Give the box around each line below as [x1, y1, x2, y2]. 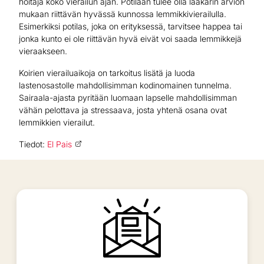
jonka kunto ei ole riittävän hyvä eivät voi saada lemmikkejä [19, 33, 242, 44]
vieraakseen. [19, 45, 67, 56]
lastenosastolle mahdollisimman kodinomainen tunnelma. [19, 80, 232, 90]
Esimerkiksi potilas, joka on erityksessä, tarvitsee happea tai [19, 21, 242, 31]
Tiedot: [19, 138, 47, 149]
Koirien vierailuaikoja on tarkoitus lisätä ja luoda [19, 67, 195, 78]
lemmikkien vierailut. [19, 117, 95, 127]
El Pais [47, 138, 72, 149]
